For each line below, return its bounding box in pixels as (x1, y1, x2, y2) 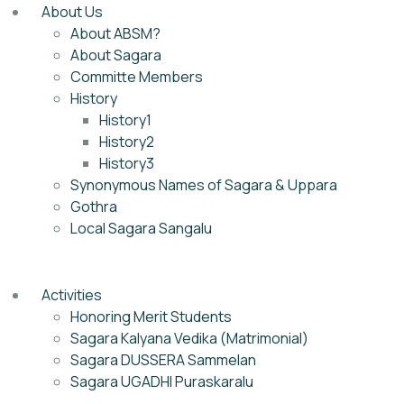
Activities (41, 285, 102, 305)
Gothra (70, 197, 117, 216)
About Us (41, 2, 103, 22)
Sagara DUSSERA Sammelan (70, 350, 256, 370)
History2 (99, 132, 154, 151)
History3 (99, 153, 154, 173)
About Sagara (70, 45, 161, 65)
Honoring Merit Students (70, 307, 232, 326)
